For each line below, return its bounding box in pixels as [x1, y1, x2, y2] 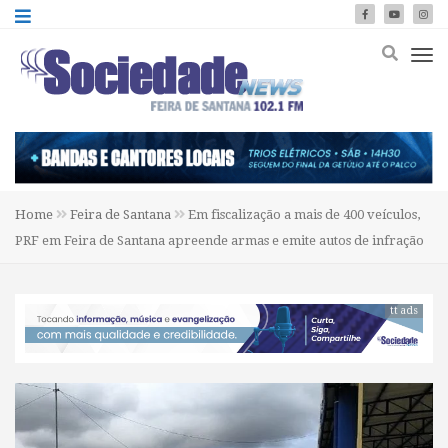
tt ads [390, 304, 418, 316]
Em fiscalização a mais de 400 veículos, [185, 206, 420, 222]
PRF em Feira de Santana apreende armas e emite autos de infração [15, 232, 424, 248]
